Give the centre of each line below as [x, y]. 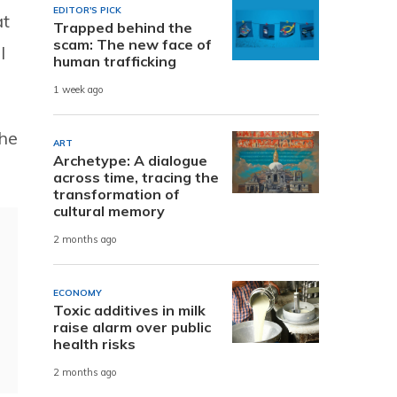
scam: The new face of [132, 44]
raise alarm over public [132, 327]
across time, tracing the [136, 177]
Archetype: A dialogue [130, 160]
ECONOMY [78, 292]
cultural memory [109, 210]
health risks [94, 343]
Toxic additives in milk [129, 310]
